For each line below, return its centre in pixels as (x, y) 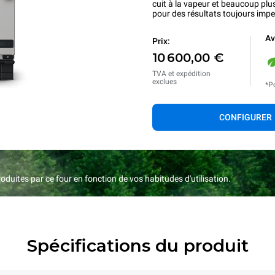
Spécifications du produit (137, 246)
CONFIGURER (246, 117)
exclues (165, 82)
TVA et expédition (181, 74)
